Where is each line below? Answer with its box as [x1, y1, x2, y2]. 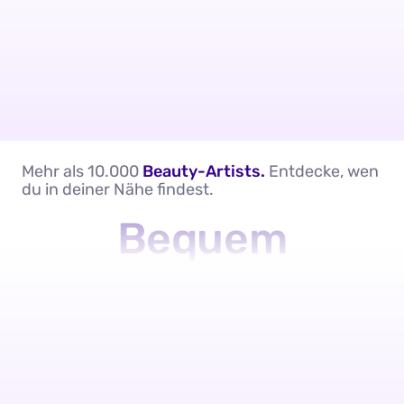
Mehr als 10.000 [22, 161, 142, 182]
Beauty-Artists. [142, 161, 265, 182]
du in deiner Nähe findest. [22, 179, 214, 200]
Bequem [116, 213, 288, 265]
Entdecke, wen [265, 161, 379, 182]
